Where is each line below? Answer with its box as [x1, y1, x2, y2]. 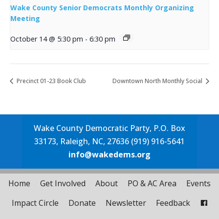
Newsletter [105, 197, 146, 208]
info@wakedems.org [68, 149, 151, 160]
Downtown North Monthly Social [112, 76, 204, 85]
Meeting [10, 13, 40, 23]
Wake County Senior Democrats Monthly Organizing [10, 2, 194, 12]
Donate [68, 197, 96, 208]
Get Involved [40, 177, 86, 189]
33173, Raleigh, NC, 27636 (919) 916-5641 [34, 135, 185, 147]
